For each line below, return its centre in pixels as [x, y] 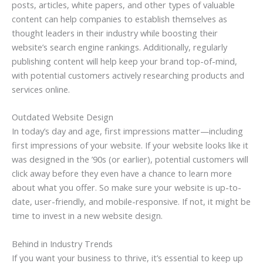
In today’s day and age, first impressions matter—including [127, 131]
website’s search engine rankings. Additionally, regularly [119, 47]
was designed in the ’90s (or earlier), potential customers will [130, 159]
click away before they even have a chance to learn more [122, 173]
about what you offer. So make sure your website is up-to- [127, 188]
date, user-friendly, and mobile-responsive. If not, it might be [131, 202]
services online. [41, 89]
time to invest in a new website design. [87, 216]
